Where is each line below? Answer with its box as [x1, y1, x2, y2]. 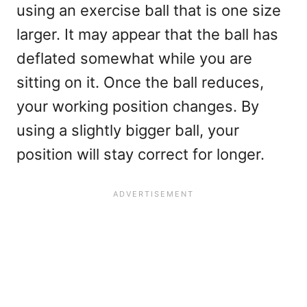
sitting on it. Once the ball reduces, [16, 73, 264, 92]
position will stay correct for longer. [16, 145, 265, 164]
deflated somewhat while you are [16, 49, 252, 68]
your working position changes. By [16, 97, 259, 116]
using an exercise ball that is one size [16, 1, 281, 20]
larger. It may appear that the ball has [16, 25, 278, 44]
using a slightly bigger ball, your [16, 121, 239, 140]
